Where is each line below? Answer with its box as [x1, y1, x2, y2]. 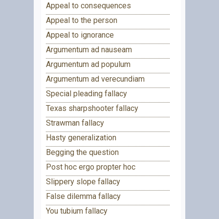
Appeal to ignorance [46, 30, 114, 40]
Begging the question [46, 147, 119, 157]
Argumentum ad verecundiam [46, 74, 145, 84]
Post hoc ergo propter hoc [46, 162, 135, 172]
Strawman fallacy [46, 118, 104, 128]
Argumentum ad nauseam [46, 44, 132, 54]
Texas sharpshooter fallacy [46, 103, 138, 113]
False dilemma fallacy [46, 191, 121, 201]
